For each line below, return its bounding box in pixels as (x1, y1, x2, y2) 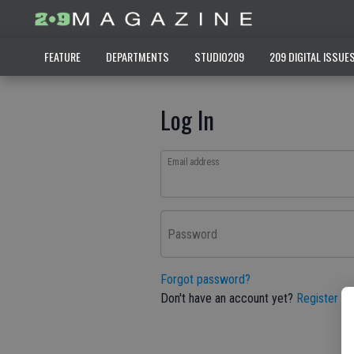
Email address (168, 156, 220, 168)
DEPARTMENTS (105, 48, 169, 65)
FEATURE (43, 48, 81, 65)
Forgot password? (160, 272, 250, 287)
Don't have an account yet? (160, 291, 296, 306)
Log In (160, 101, 214, 137)
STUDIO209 (194, 48, 244, 65)
